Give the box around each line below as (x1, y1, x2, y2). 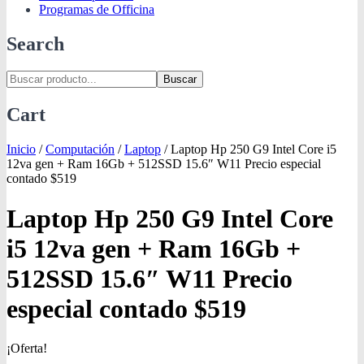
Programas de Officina (39, 2, 154, 16)
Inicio (6, 142, 36, 157)
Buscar (163, 73, 197, 86)
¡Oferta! (6, 341, 47, 356)
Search (6, 32, 64, 54)
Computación (45, 142, 115, 157)
